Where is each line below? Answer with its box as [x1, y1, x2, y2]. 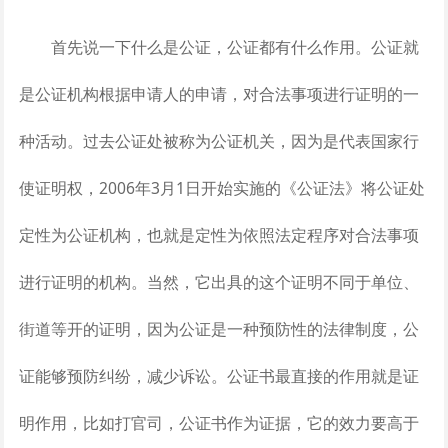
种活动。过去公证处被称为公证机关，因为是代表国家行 [18, 129, 419, 152]
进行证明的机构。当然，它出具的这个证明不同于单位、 [18, 270, 419, 293]
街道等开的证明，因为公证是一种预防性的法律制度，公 [18, 317, 419, 340]
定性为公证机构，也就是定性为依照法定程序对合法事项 [18, 223, 419, 246]
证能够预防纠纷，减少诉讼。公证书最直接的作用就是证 [18, 364, 419, 387]
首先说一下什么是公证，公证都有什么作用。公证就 [18, 35, 419, 58]
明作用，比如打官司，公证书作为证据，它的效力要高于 [18, 411, 419, 434]
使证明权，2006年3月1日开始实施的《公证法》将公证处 [18, 176, 425, 199]
